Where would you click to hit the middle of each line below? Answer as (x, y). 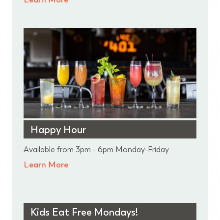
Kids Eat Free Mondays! (84, 212)
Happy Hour (58, 130)
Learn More (46, 165)
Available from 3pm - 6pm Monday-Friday (96, 150)
